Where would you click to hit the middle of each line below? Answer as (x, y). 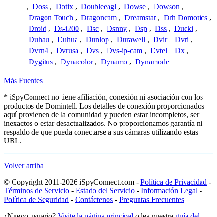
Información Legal (169, 191)
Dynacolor (77, 62)
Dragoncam (99, 17)
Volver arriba (24, 166)
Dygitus (41, 62)
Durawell (131, 40)
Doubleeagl (99, 6)
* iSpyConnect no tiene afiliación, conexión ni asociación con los (103, 97)
